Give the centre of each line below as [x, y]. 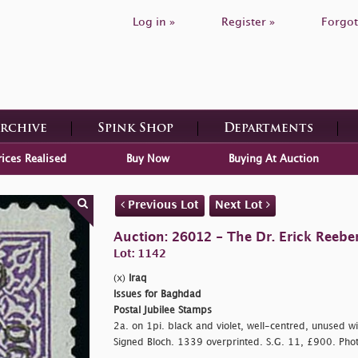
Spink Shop [135, 129]
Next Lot [240, 205]
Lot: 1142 [139, 253]
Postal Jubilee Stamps [162, 310]
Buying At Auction [273, 159]
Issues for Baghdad [157, 294]
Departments [268, 129]
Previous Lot [161, 205]
